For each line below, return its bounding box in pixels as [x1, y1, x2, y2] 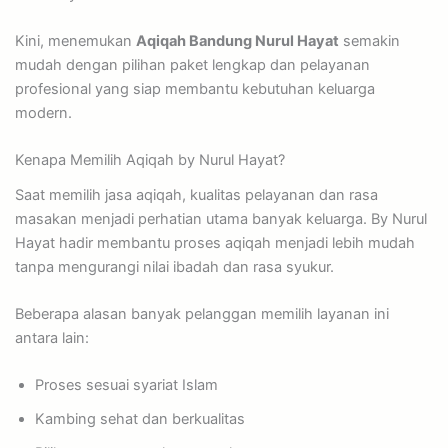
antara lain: [14, 328, 89, 347]
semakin [338, 31, 400, 50]
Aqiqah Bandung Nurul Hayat [135, 31, 339, 50]
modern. [14, 103, 72, 122]
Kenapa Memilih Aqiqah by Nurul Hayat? [14, 151, 285, 170]
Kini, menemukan [14, 31, 136, 50]
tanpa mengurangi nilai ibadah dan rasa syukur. [14, 257, 334, 276]
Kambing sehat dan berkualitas [34, 410, 245, 429]
